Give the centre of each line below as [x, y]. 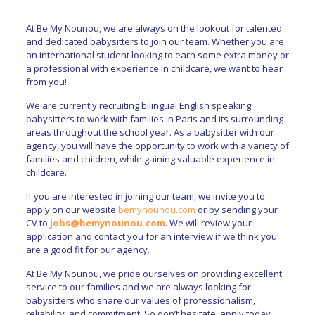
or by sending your [236, 209]
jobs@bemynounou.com [107, 223]
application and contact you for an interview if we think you [151, 236]
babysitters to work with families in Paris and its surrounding [154, 118]
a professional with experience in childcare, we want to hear [154, 68]
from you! [46, 81]
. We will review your [208, 223]
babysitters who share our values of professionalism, [140, 300]
